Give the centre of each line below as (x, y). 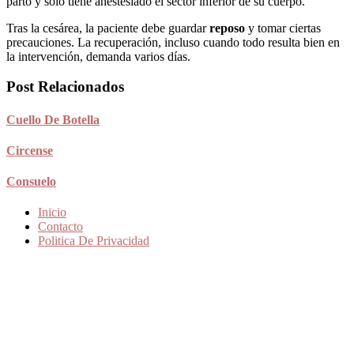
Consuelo (31, 182)
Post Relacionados (65, 87)
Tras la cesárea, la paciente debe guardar (108, 28)
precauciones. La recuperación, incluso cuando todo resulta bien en (173, 42)
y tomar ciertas (283, 28)
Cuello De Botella (53, 119)
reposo (227, 28)
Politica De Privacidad (94, 241)
